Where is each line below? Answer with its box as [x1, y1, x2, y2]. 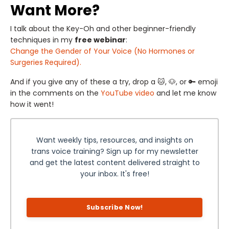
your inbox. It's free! [80, 168, 149, 179]
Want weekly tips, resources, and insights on [36, 134, 193, 145]
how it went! [10, 99, 54, 109]
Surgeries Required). [10, 57, 81, 67]
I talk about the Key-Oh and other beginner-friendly [10, 23, 196, 34]
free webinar [75, 34, 126, 45]
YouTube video [101, 87, 154, 98]
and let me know [154, 87, 216, 98]
